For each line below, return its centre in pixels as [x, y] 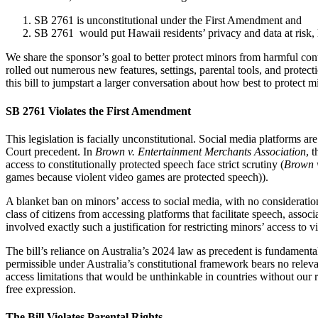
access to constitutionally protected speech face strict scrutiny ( [145, 164]
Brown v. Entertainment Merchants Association [201, 151]
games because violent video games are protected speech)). [137, 177]
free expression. [41, 289]
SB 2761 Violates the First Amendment [98, 111]
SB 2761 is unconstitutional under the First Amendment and [169, 21]
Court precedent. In [50, 151]
